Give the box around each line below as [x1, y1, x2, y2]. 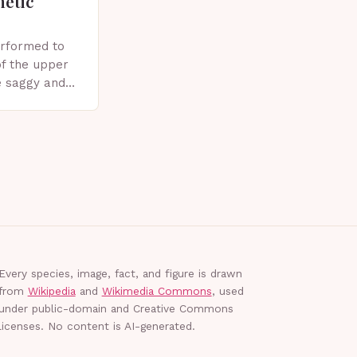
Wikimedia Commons [101, 284, 212, 297]
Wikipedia [27, 284, 76, 297]
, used [211, 284, 244, 297]
